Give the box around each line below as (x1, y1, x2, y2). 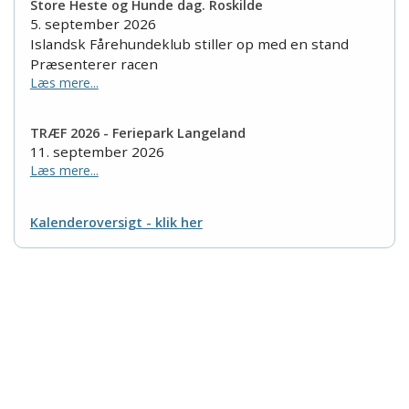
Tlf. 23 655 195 (23, 376, 110, 394)
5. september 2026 (29, 15, 156, 34)
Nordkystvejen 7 (23, 340, 118, 358)
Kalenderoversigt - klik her (29, 213, 203, 231)
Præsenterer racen (29, 55, 158, 74)
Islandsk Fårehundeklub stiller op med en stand (29, 35, 349, 54)
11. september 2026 (29, 142, 164, 162)
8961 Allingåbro (23, 358, 114, 376)
